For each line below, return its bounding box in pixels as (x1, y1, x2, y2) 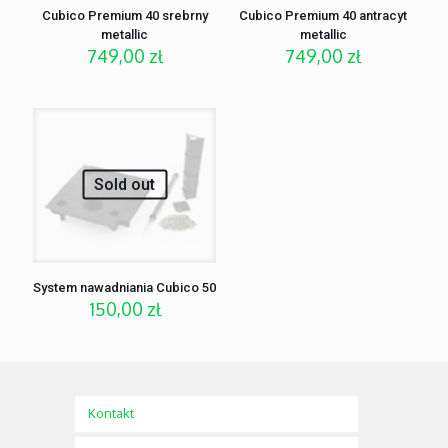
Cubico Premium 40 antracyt (239, 8, 408, 24)
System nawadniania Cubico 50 (33, 280, 217, 296)
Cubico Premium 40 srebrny (41, 8, 208, 24)
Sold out (94, 174, 156, 194)
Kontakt (88, 405, 134, 422)
